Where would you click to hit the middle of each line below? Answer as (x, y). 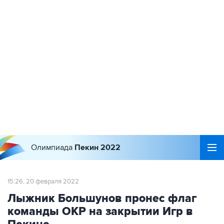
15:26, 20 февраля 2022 (43, 181)
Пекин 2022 (97, 147)
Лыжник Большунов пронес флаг (102, 198)
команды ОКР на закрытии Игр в (100, 211)
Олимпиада (53, 147)
